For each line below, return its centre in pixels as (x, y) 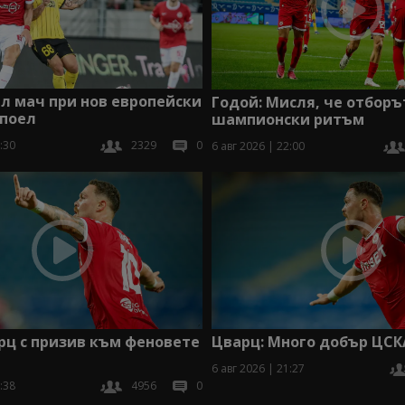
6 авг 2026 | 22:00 (258, 146)
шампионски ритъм (287, 119)
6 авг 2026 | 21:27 (258, 369)
